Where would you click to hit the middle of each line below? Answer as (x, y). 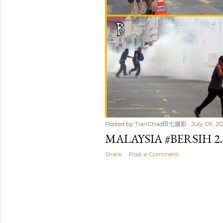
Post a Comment (154, 154)
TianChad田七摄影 (161, 124)
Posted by (120, 124)
